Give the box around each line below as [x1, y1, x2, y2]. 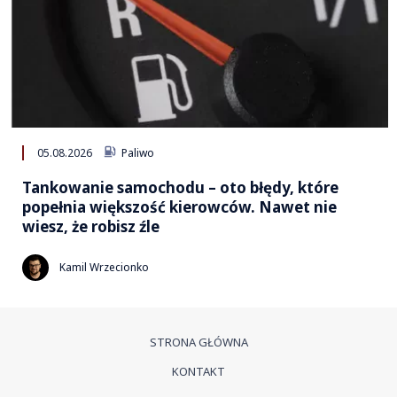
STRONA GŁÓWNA [149, 333, 248, 350]
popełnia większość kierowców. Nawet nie [22, 196, 337, 217]
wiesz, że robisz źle [22, 215, 160, 237]
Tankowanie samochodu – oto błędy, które [22, 176, 339, 198]
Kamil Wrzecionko [59, 260, 149, 276]
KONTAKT [172, 362, 225, 379]
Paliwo [119, 144, 155, 160]
